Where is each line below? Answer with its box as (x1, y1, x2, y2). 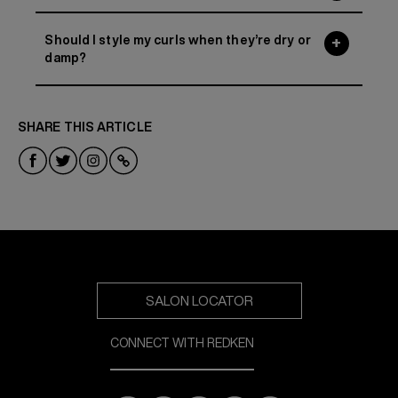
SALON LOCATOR (145, 294, 253, 308)
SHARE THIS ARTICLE (18, 121, 152, 134)
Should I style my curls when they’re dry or (44, 34, 311, 47)
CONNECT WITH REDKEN (110, 337, 254, 350)
